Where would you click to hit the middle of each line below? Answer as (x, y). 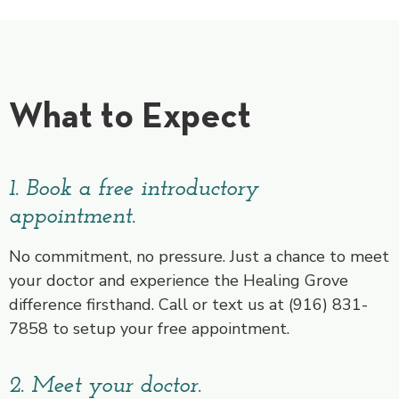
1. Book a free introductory (134, 190)
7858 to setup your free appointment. (149, 329)
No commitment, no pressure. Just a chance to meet (199, 257)
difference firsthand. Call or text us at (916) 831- (188, 305)
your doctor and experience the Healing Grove (179, 281)
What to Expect (130, 115)
